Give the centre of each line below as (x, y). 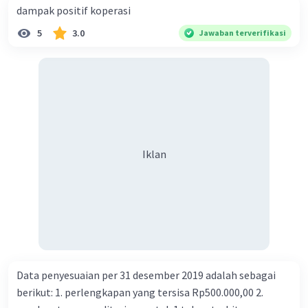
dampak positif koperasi (74, 11)
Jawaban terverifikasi (243, 33)
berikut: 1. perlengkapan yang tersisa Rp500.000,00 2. (36, 293)
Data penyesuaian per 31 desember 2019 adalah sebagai (146, 275)
